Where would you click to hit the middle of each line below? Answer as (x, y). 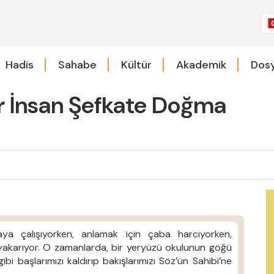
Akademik (201, 65)
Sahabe (77, 65)
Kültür (136, 65)
